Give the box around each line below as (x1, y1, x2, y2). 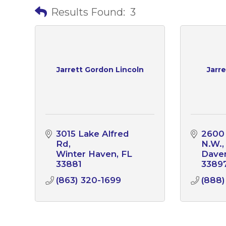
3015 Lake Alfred (55, 128, 129, 139)
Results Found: (50, 6, 125, 18)
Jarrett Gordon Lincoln (56, 65, 144, 75)
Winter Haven (55, 148, 117, 159)
